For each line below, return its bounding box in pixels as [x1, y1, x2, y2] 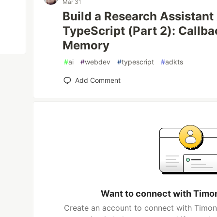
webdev [85, 58, 111, 66]
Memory [62, 38, 110, 52]
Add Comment [75, 76, 121, 84]
